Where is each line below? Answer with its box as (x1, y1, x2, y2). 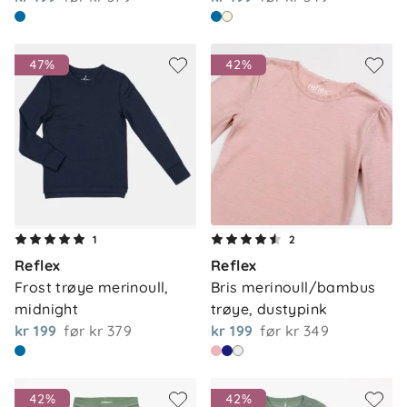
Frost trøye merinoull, (15, 278, 169, 296)
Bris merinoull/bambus (211, 278, 376, 296)
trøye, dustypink (211, 300, 328, 318)
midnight (15, 300, 79, 318)
